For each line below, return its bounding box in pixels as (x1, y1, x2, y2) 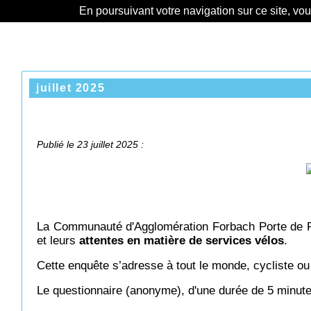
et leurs (37, 234, 79, 247)
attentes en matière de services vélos (79, 234, 284, 247)
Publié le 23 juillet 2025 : (37, 139, 144, 150)
